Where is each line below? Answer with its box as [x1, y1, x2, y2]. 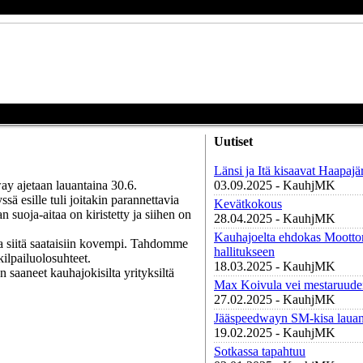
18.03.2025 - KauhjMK [214, 259, 335, 273]
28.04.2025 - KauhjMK [214, 211, 335, 225]
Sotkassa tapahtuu [214, 344, 305, 358]
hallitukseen [214, 245, 275, 258]
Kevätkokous [214, 197, 282, 211]
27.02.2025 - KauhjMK [214, 293, 335, 306]
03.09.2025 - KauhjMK [214, 178, 335, 192]
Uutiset [214, 135, 253, 148]
